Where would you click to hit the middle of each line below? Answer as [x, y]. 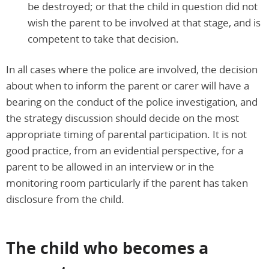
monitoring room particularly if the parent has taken [127, 183]
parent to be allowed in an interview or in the [110, 166]
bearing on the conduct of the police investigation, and [132, 101]
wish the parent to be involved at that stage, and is [144, 22]
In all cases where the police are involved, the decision [132, 69]
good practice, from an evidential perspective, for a [125, 150]
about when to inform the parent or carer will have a [128, 85]
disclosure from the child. [65, 199]
